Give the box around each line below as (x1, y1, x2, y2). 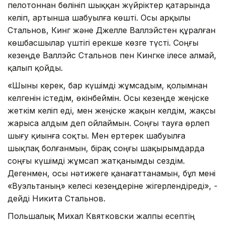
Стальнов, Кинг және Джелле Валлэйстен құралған (8, 25, 215, 35)
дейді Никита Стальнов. (8, 193, 105, 203)
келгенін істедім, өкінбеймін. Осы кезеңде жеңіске (8, 92, 209, 103)
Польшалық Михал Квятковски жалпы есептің (8, 210, 195, 221)
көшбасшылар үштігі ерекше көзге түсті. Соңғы (8, 37, 198, 48)
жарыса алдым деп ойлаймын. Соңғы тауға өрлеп (8, 118, 209, 128)
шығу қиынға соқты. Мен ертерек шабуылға (8, 130, 185, 141)
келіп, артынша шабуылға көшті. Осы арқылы (8, 12, 190, 23)
